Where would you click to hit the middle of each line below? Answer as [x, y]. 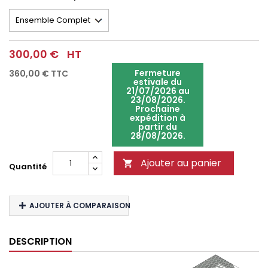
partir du [158, 127]
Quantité [28, 167]
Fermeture [158, 73]
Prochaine [158, 109]
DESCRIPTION [40, 241]
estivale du [158, 82]
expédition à [158, 118]
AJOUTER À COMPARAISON [80, 205]
